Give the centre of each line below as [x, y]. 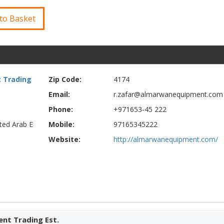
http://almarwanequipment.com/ [165, 139]
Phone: [60, 109]
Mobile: [61, 124]
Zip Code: [65, 79]
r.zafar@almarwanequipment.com [168, 94]
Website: [64, 139]
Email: [59, 94]
